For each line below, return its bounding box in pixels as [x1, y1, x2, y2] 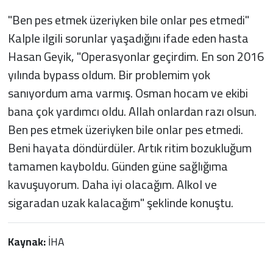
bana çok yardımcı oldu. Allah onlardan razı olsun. [7, 99, 257, 122]
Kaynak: [7, 231, 48, 252]
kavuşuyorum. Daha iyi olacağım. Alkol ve [7, 172, 217, 196]
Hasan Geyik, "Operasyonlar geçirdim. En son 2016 [7, 44, 264, 68]
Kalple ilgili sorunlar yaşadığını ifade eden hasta [7, 26, 249, 49]
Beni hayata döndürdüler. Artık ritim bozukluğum [7, 136, 252, 159]
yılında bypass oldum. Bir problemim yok [7, 63, 210, 86]
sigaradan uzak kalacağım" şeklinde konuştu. [7, 191, 233, 214]
